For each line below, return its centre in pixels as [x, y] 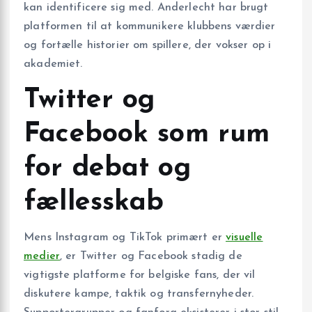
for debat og [107, 168]
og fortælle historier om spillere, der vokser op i [148, 45]
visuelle [244, 237]
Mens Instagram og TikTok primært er [125, 237]
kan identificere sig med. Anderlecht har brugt [146, 7]
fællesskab [94, 202]
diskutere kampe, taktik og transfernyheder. [139, 294]
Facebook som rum [147, 134]
